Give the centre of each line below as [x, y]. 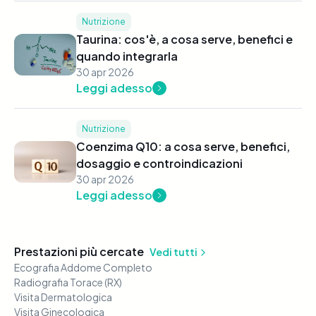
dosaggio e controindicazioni [159, 164]
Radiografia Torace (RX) [68, 282]
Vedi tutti [174, 252]
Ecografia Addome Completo [83, 268]
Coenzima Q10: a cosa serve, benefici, [183, 147]
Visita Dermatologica [63, 297]
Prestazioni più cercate [79, 252]
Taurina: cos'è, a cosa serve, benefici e [184, 39]
